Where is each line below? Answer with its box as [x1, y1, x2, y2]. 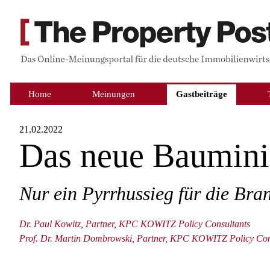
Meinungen [92, 88, 135, 99]
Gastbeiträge [175, 88, 227, 99]
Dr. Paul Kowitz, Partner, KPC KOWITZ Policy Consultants [19, 218, 250, 229]
